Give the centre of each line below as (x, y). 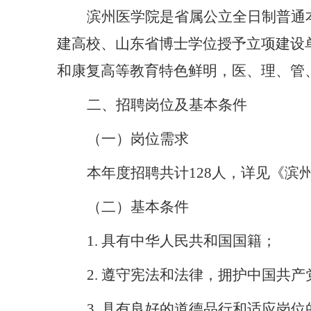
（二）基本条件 (138, 207)
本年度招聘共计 (138, 173)
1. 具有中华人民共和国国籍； (182, 241)
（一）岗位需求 (138, 138)
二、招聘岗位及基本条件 (167, 104)
